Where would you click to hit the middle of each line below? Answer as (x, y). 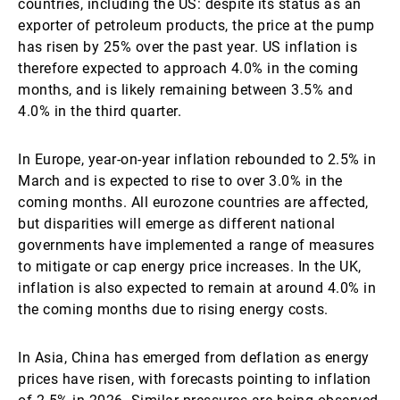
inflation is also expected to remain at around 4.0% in (197, 288)
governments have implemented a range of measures (196, 245)
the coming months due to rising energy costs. (173, 309)
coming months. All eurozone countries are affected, (193, 202)
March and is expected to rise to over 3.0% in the (180, 181)
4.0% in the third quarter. (100, 111)
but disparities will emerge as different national (177, 224)
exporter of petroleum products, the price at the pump (196, 25)
